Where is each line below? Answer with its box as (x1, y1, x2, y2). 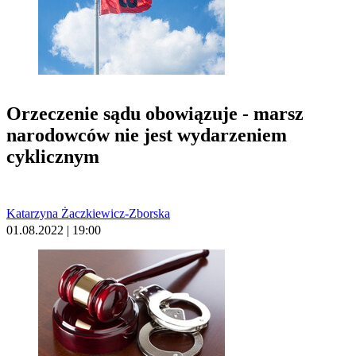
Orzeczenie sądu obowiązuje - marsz (6, 103, 304, 125)
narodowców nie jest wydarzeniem (6, 125, 287, 146)
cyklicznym (6, 146, 99, 168)
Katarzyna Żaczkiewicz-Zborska (6, 206, 170, 220)
